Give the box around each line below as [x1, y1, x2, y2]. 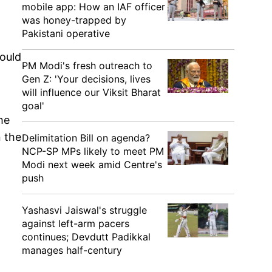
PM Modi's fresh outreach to [22, 59, 152, 72]
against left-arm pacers [22, 217, 129, 229]
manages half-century [22, 244, 122, 256]
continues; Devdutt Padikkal [22, 231, 151, 243]
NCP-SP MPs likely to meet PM [22, 145, 164, 157]
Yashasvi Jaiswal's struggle [22, 204, 147, 216]
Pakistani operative [22, 27, 110, 39]
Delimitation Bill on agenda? [22, 132, 150, 144]
